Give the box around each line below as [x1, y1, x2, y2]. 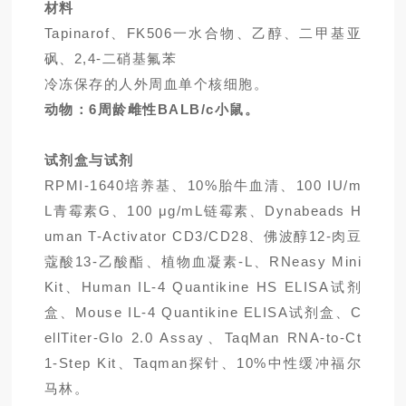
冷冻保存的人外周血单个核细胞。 [43, 76, 269, 92]
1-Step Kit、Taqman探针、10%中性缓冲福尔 [43, 355, 362, 372]
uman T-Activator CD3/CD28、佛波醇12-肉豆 [43, 228, 362, 245]
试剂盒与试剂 [43, 152, 134, 169]
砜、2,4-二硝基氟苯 [43, 51, 178, 67]
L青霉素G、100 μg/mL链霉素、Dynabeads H [43, 203, 362, 219]
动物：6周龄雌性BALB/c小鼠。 [43, 101, 260, 118]
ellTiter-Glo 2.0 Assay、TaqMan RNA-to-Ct [43, 330, 362, 346]
